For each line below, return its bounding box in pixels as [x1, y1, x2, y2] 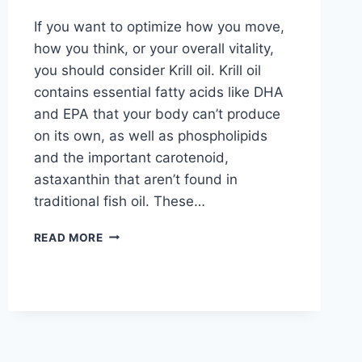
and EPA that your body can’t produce [33, 105, 280, 122]
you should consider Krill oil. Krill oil [33, 61, 261, 78]
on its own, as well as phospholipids [33, 127, 267, 144]
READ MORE [33, 230, 103, 244]
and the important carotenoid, [33, 149, 229, 166]
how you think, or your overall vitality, [33, 40, 274, 57]
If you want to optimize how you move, [33, 18, 284, 35]
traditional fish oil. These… [33, 192, 205, 209]
